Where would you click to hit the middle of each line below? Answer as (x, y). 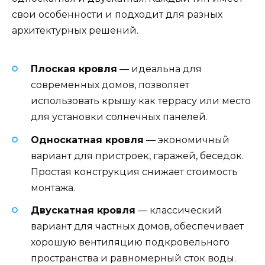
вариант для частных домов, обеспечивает (137, 226)
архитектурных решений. (75, 30)
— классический (179, 210)
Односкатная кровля (87, 140)
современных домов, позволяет (110, 85)
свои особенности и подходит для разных (117, 14)
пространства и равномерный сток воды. (133, 258)
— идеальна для (159, 69)
